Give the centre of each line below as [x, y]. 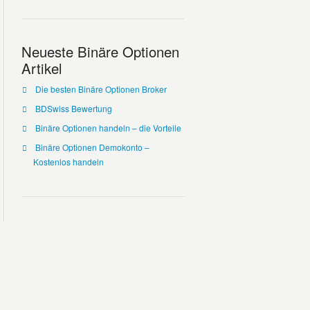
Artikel [42, 68]
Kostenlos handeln [68, 162]
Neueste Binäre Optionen [100, 52]
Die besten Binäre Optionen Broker [101, 89]
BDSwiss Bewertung [73, 108]
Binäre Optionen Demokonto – [92, 147]
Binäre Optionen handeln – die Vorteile [108, 128]
